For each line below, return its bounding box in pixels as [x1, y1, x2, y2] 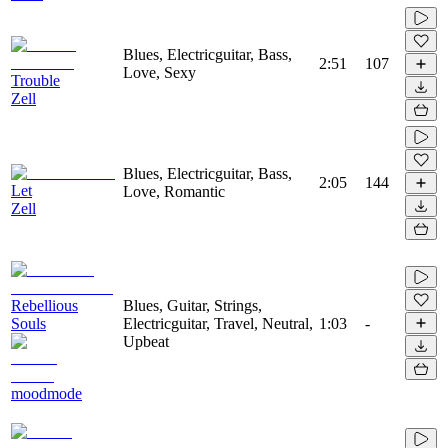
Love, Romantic [123, 182, 225, 200]
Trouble [11, 71, 60, 89]
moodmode [11, 384, 82, 402]
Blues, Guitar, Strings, [123, 296, 262, 314]
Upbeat [123, 332, 169, 350]
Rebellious [11, 296, 78, 314]
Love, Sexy [123, 63, 196, 81]
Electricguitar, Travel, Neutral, [123, 314, 313, 332]
